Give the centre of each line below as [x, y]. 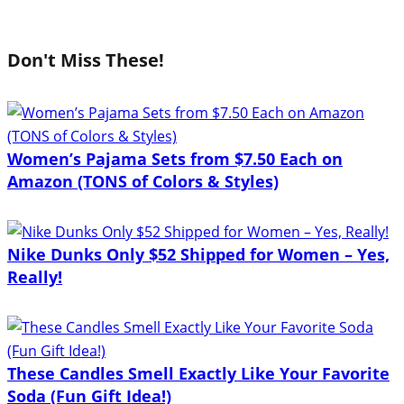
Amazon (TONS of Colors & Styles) [143, 181]
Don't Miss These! [86, 60]
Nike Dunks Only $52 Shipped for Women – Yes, [198, 254]
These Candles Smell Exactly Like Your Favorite [198, 373]
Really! [35, 276]
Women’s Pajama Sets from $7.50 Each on [175, 158]
